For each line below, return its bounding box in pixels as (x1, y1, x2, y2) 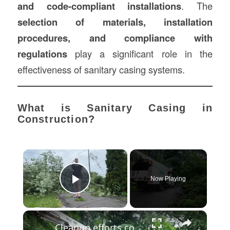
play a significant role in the (67, 46, 213, 60)
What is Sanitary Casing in (17, 102, 213, 113)
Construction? (17, 113, 95, 125)
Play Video (75, 185, 149, 202)
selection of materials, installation (17, 14, 213, 29)
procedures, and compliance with (17, 30, 213, 45)
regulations (17, 46, 67, 61)
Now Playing (150, 175, 186, 182)
